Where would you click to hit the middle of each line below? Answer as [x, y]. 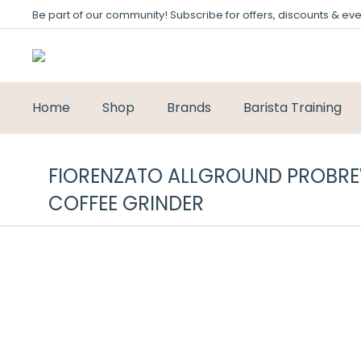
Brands [189, 108]
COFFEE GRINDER [126, 203]
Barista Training [293, 108]
